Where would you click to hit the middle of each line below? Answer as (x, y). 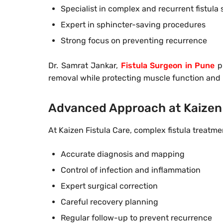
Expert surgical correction (109, 186)
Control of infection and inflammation (131, 170)
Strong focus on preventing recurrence (134, 41)
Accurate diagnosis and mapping (123, 154)
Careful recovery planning (110, 202)
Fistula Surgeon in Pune (168, 66)
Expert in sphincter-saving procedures (133, 25)
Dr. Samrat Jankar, (85, 66)
